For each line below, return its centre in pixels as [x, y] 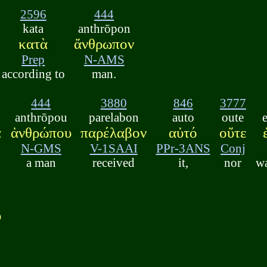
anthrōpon [104, 29]
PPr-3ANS [183, 148]
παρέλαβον [114, 132]
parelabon [114, 117]
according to [33, 74]
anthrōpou [41, 117]
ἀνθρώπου [41, 132]
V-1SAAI [114, 148]
